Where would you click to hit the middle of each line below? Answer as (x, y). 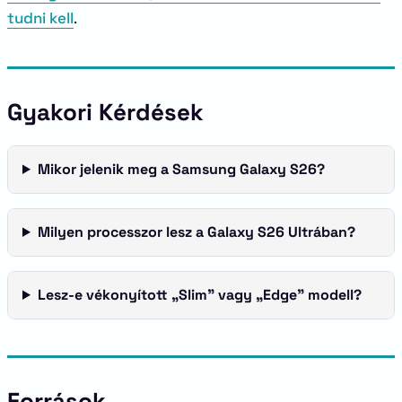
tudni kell (40, 18)
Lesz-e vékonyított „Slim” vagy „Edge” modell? (199, 295)
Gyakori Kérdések (105, 112)
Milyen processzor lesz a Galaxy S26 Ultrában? (196, 232)
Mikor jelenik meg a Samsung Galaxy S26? (181, 169)
